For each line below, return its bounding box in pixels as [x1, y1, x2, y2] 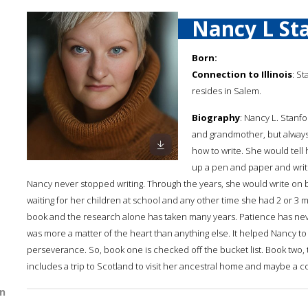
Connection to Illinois [192, 68, 292, 80]
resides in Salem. [192, 85, 261, 97]
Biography [192, 111, 240, 124]
